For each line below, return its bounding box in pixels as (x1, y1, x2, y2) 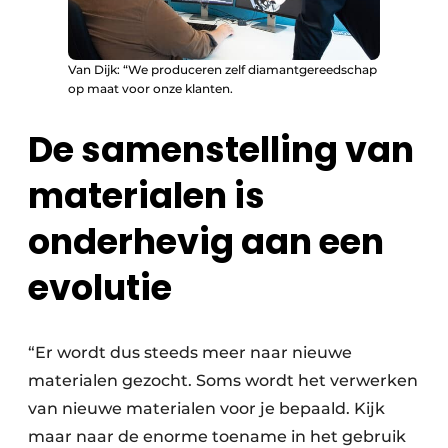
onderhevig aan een (28, 217, 384, 267)
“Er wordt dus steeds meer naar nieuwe (28, 343, 352, 363)
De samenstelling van (28, 125, 414, 175)
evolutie (28, 263, 172, 313)
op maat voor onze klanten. (68, 81, 233, 96)
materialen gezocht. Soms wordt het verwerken (28, 371, 418, 391)
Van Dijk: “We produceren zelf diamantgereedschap (68, 62, 377, 77)
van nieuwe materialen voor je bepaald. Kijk (28, 399, 385, 419)
